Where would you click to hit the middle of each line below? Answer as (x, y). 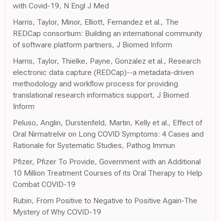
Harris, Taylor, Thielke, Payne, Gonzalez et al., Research (107, 61)
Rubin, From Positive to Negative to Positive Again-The (105, 200)
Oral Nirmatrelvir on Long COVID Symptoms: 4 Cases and (108, 134)
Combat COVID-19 (44, 184)
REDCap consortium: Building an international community (108, 33)
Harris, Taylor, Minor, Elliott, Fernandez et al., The (96, 22)
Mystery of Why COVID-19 (57, 212)
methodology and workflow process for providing (95, 83)
